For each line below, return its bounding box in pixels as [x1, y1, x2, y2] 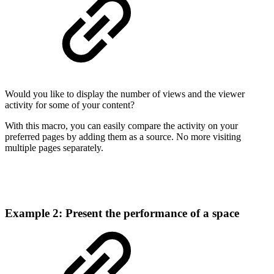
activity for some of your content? [5, 99, 135, 110]
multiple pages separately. [5, 142, 103, 153]
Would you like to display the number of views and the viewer [5, 88, 245, 99]
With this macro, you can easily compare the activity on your [5, 120, 238, 131]
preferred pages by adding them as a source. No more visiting [5, 131, 241, 142]
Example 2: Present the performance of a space [5, 206, 239, 220]
